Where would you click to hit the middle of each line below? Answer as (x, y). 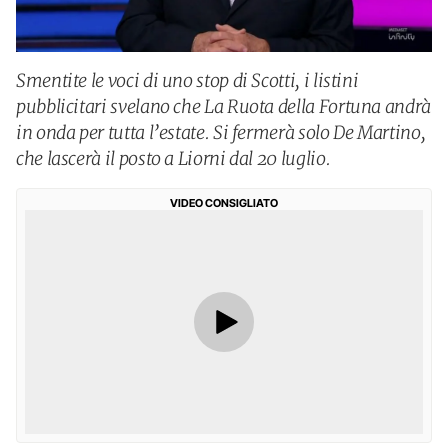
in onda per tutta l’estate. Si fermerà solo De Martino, (221, 132)
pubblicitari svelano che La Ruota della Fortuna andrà (223, 106)
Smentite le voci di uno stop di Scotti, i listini (187, 80)
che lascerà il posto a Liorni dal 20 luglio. (173, 158)
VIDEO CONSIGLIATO (224, 203)
